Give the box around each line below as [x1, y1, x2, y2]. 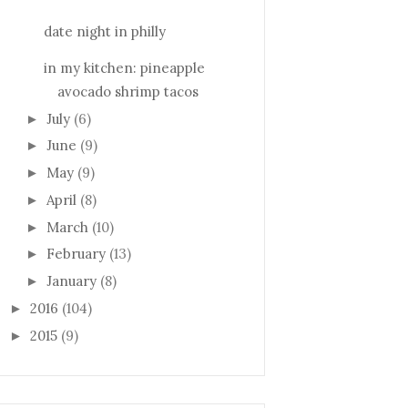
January [46, 272, 97, 290]
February [46, 245, 106, 263]
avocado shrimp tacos [56, 82, 199, 100]
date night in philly [43, 22, 166, 40]
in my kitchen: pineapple [43, 58, 205, 76]
